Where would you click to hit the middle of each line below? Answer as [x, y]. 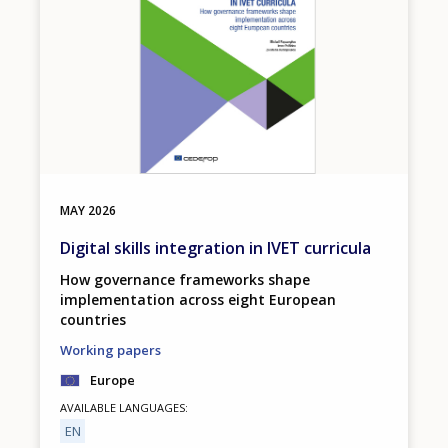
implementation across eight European [198, 300]
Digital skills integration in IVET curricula [215, 248]
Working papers [110, 350]
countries [93, 320]
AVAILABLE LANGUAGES [122, 408]
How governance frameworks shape [185, 280]
